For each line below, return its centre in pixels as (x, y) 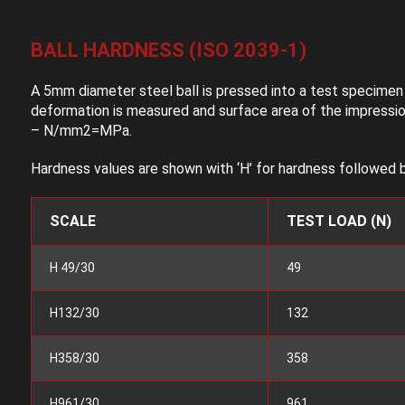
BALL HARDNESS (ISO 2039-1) (168, 51)
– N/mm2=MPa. (81, 131)
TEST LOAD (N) (339, 221)
